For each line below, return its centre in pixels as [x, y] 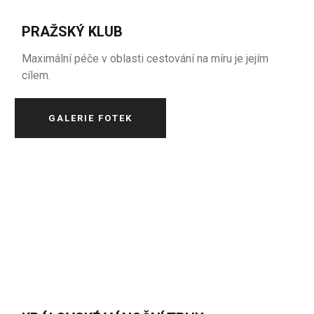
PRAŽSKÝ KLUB [73, 32]
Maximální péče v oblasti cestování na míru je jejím [145, 59]
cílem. [36, 75]
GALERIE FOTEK [91, 118]
